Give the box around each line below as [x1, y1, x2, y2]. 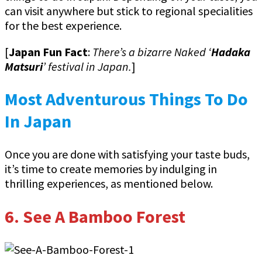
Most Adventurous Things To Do [5, 88, 248, 111]
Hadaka [211, 44, 250, 59]
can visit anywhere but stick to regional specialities [5, 3, 253, 18]
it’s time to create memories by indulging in [5, 161, 217, 177]
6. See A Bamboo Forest [5, 205, 185, 228]
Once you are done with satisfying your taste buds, [5, 147, 250, 162]
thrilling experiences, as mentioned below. [5, 176, 213, 191]
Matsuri [5, 58, 43, 74]
